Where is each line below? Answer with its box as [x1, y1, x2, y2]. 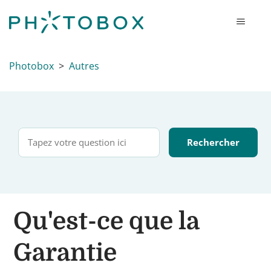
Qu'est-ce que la [13, 207, 200, 235]
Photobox [9, 59, 54, 73]
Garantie [13, 239, 117, 267]
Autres [69, 59, 99, 73]
